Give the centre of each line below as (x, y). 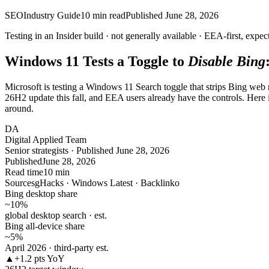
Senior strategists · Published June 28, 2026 (87, 150)
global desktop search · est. (56, 215)
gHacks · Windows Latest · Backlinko (107, 183)
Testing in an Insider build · (57, 36)
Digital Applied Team (46, 139)
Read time (24, 172)
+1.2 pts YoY (40, 258)
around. (19, 108)
